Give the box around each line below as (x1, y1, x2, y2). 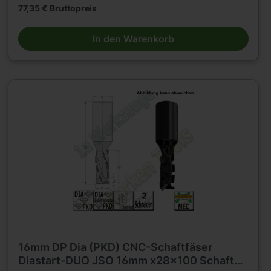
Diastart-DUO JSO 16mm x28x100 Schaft (18, 253, 235, 267)
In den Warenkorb (93, 32, 175, 45)
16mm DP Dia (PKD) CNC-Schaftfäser (18, 240, 213, 253)
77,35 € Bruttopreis (18, 2, 97, 13)
